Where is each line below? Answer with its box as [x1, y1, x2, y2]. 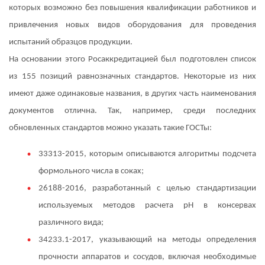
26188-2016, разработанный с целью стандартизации [38, 183, 256, 193]
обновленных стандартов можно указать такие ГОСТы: [9, 123, 212, 132]
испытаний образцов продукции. [9, 37, 132, 47]
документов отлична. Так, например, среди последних [9, 106, 256, 115]
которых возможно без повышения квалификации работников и [9, 3, 256, 12]
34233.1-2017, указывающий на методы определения [38, 235, 256, 244]
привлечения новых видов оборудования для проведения [9, 20, 256, 30]
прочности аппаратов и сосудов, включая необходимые [38, 252, 256, 261]
